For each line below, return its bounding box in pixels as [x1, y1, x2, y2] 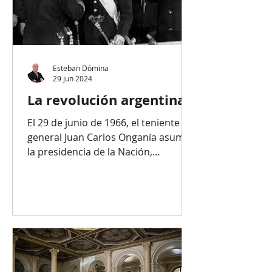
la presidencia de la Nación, [27, 145, 152, 158]
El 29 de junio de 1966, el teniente [27, 116, 180, 129]
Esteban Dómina [53, 63, 109, 73]
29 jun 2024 [53, 73, 92, 83]
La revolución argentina [27, 90, 185, 109]
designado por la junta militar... [27, 160, 170, 173]
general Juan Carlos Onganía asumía [27, 131, 192, 144]
